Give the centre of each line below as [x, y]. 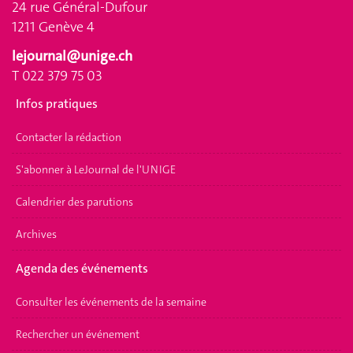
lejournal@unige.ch [72, 56]
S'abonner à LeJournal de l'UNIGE [96, 169]
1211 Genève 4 [53, 26]
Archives [36, 234]
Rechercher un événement [78, 334]
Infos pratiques [57, 103]
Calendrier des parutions [74, 202]
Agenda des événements [82, 268]
